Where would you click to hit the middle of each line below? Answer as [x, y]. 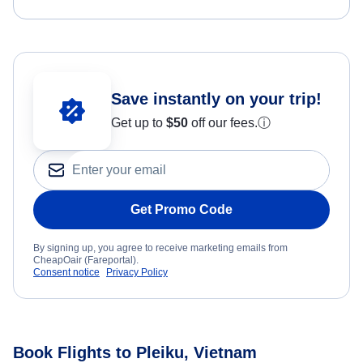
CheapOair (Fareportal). [86, 261]
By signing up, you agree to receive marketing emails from [160, 248]
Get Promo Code [181, 210]
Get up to [139, 123]
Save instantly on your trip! [216, 99]
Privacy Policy [137, 273]
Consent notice [66, 273]
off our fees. [223, 123]
